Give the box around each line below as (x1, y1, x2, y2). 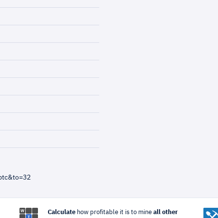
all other (153, 209, 178, 216)
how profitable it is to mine (75, 209, 153, 216)
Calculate (47, 209, 75, 216)
